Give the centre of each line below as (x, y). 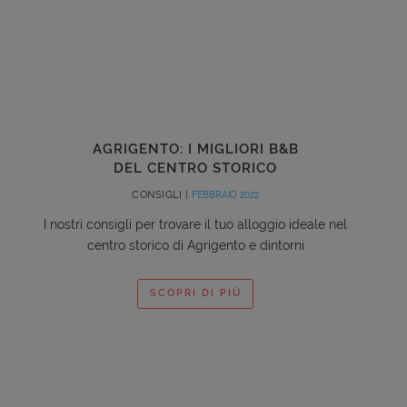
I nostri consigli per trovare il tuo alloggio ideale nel (195, 224)
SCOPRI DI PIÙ (195, 293)
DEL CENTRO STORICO (195, 168)
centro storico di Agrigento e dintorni (195, 245)
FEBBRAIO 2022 (225, 194)
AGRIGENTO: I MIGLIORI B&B (195, 149)
